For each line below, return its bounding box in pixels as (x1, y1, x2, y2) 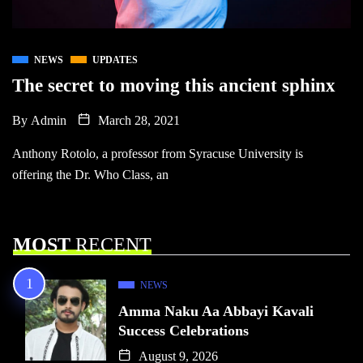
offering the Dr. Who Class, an (12, 167, 169, 181)
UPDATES (92, 53, 138, 66)
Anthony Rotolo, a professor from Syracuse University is (12, 146, 303, 160)
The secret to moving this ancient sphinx (12, 75, 335, 96)
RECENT (70, 233, 152, 255)
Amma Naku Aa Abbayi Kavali (118, 302, 314, 319)
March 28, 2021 (95, 113, 180, 127)
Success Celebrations (118, 322, 249, 339)
